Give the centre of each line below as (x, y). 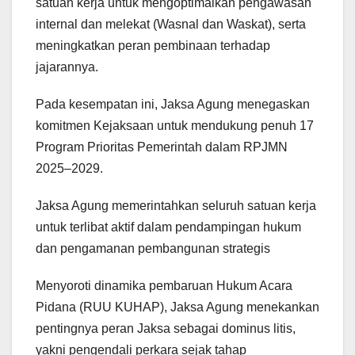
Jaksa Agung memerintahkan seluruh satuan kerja (176, 206)
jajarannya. (67, 67)
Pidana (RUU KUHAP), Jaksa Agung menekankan (177, 307)
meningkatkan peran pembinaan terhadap (153, 46)
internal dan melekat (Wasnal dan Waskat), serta (171, 25)
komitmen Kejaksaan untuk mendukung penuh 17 (175, 126)
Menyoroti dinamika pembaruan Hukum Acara (164, 286)
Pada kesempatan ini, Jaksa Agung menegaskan (173, 105)
